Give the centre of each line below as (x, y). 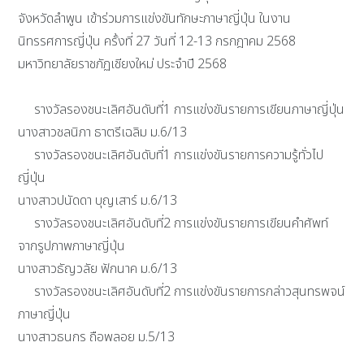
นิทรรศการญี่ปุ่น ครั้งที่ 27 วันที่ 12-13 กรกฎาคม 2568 (157, 41)
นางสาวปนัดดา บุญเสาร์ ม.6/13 (98, 201)
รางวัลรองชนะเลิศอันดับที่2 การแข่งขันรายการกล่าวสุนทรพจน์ (182, 292)
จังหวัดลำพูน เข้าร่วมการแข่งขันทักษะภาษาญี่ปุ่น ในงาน (155, 19)
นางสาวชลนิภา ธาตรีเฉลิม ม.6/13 (103, 132)
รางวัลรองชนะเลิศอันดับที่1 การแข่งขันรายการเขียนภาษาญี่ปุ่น (182, 110)
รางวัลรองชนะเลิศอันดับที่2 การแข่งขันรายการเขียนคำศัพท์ (173, 223)
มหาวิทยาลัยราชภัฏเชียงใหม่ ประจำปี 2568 (123, 64)
